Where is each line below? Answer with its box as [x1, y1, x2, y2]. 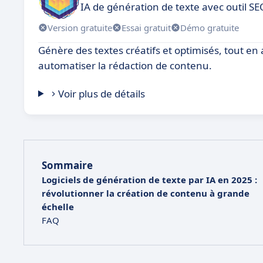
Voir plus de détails [58, 87, 146, 100]
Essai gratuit [122, 21, 171, 33]
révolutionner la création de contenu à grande [42, 187, 249, 199]
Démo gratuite [180, 21, 239, 33]
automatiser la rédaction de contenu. [38, 59, 212, 72]
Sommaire [42, 159, 93, 172]
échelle [42, 201, 74, 213]
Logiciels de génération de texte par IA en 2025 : [42, 174, 257, 186]
